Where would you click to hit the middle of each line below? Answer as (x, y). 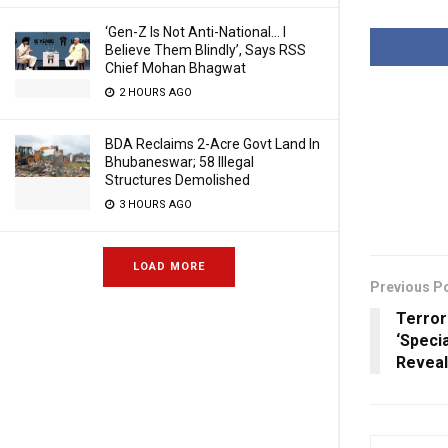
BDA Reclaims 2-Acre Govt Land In (212, 144)
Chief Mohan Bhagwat (175, 68)
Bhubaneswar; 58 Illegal (179, 162)
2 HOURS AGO (154, 92)
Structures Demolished (177, 180)
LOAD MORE (169, 266)
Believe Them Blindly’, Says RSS (205, 50)
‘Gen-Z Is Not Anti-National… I (195, 32)
